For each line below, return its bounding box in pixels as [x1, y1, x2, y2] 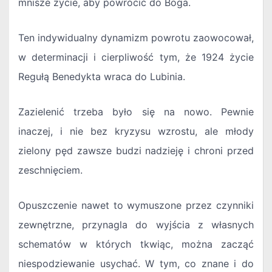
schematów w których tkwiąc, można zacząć [18, 238, 254, 251]
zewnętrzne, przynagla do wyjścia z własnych [18, 219, 254, 231]
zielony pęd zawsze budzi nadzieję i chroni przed [18, 144, 254, 157]
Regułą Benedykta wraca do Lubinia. [18, 70, 185, 83]
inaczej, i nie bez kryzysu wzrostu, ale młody [18, 125, 254, 138]
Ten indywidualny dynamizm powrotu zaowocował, [18, 32, 254, 44]
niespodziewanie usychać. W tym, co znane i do [18, 257, 254, 270]
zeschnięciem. [18, 164, 83, 177]
